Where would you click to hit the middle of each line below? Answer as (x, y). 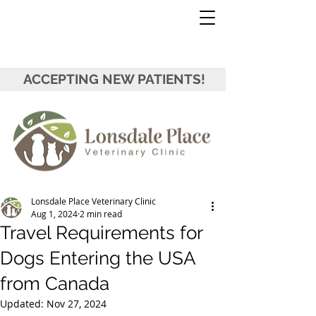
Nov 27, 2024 (77, 304)
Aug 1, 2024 (54, 214)
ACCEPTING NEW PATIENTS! (114, 79)
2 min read (101, 214)
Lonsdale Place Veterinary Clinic (93, 201)
